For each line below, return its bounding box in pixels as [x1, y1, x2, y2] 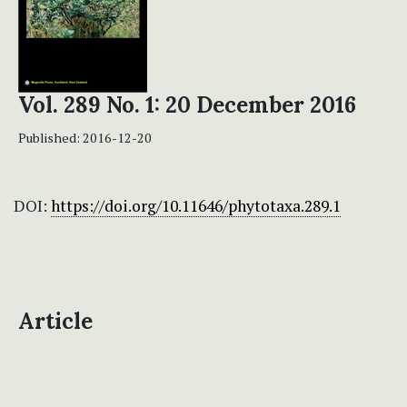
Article [18, 307, 93, 336]
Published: [18, 129, 83, 147]
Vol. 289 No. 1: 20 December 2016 [18, 91, 356, 120]
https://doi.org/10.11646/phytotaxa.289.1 [51, 195, 341, 217]
